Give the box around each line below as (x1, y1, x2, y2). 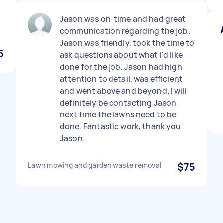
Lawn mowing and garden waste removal (28, 160, 161, 170)
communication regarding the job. (60, 25, 190, 36)
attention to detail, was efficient (60, 73, 183, 84)
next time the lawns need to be (60, 109, 177, 120)
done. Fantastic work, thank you (60, 121, 181, 132)
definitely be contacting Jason (60, 97, 177, 108)
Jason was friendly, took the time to (60, 37, 195, 48)
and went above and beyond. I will (60, 85, 187, 96)
